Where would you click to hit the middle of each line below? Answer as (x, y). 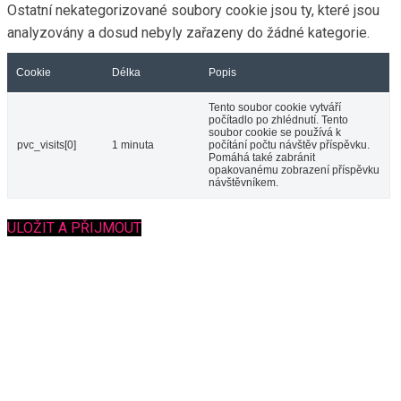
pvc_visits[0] (47, 145)
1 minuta (133, 145)
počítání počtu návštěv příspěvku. (289, 145)
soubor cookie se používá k (275, 132)
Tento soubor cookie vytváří (275, 107)
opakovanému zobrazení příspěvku (294, 170)
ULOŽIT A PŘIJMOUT (74, 227)
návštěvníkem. (243, 182)
